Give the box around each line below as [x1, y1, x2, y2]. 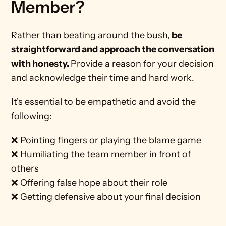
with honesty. [11, 58, 71, 69]
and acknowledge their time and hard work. [11, 72, 197, 83]
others [11, 163, 39, 174]
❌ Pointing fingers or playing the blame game [11, 135, 202, 146]
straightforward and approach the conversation [11, 44, 215, 55]
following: [11, 110, 52, 122]
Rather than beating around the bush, [11, 30, 171, 41]
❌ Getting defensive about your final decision [11, 191, 203, 202]
